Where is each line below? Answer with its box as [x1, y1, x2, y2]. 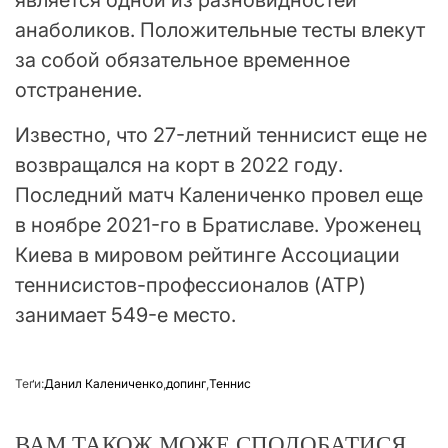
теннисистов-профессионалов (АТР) [15, 273, 366, 298]
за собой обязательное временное [15, 48, 350, 73]
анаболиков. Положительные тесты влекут [15, 18, 425, 43]
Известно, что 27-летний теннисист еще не [15, 123, 427, 148]
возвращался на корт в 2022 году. [15, 153, 343, 178]
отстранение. [15, 78, 142, 103]
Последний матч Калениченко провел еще [15, 183, 423, 208]
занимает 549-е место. [15, 303, 236, 328]
